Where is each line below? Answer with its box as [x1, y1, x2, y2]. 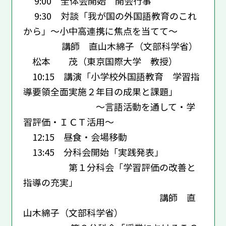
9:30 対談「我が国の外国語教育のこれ [23, 9, 197, 22]
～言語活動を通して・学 [23, 99, 195, 113]
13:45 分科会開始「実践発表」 [23, 145, 163, 158]
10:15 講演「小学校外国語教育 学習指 [23, 69, 200, 83]
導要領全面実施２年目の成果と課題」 [23, 84, 178, 98]
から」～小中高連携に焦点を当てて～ [23, 24, 178, 37]
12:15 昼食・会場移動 [23, 130, 127, 143]
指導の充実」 [23, 175, 78, 189]
